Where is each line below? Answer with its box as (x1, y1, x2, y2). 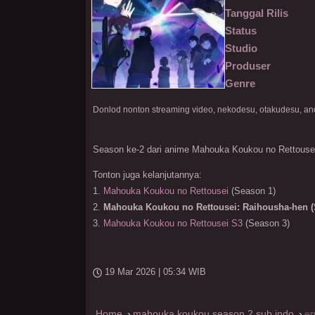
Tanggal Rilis (225, 7, 288, 19)
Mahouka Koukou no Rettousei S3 (103, 218, 243, 229)
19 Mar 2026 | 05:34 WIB (105, 266, 207, 278)
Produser (225, 60, 271, 72)
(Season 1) (229, 186, 276, 197)
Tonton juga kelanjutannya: (93, 169, 202, 181)
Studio (225, 42, 257, 54)
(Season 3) (243, 218, 290, 229)
